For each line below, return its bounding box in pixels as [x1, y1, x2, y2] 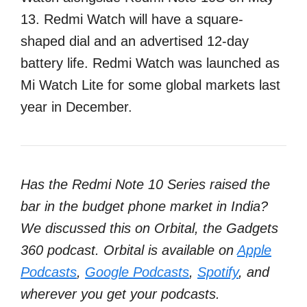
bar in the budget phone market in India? [21, 199, 268, 214]
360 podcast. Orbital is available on [21, 243, 237, 258]
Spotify [197, 265, 238, 280]
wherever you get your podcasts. [21, 286, 220, 302]
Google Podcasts [85, 265, 189, 280]
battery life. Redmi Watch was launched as [21, 56, 280, 71]
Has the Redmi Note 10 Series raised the [21, 177, 270, 192]
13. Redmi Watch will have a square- [21, 12, 243, 27]
